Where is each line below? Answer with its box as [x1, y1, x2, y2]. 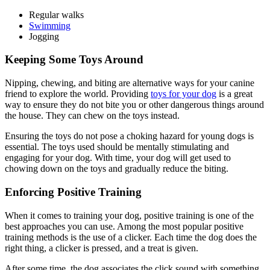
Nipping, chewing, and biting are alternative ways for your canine [5, 78, 254, 89]
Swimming [29, 20, 71, 31]
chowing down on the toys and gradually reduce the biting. [5, 163, 228, 174]
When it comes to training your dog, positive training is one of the [5, 210, 254, 221]
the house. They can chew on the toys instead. [5, 110, 180, 121]
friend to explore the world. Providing [5, 89, 151, 99]
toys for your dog [151, 89, 216, 99]
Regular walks [29, 9, 84, 20]
